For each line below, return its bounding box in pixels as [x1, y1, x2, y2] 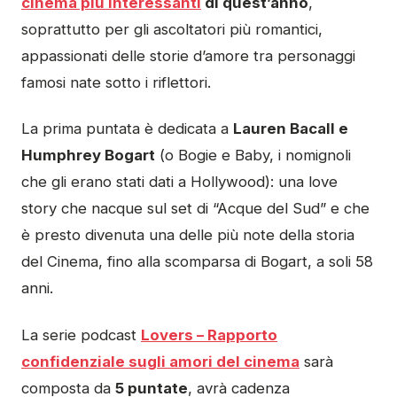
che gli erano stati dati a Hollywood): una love [21, 173, 338, 191]
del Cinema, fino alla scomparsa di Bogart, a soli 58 [21, 253, 373, 271]
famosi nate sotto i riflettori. [21, 74, 211, 91]
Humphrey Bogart [21, 146, 155, 165]
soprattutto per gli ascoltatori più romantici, [21, 20, 323, 38]
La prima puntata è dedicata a [21, 120, 233, 138]
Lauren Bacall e [233, 120, 348, 138]
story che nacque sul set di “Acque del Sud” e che [21, 199, 370, 218]
